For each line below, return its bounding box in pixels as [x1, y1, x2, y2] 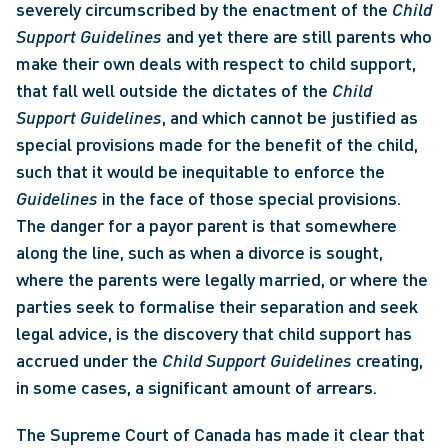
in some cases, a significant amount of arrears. [16, 376, 381, 398]
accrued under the [16, 349, 162, 371]
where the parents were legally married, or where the [16, 268, 428, 290]
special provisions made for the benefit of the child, [16, 133, 418, 155]
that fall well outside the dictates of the [16, 79, 332, 101]
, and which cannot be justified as [162, 106, 418, 128]
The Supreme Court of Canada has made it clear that [16, 423, 425, 445]
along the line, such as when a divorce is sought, [16, 241, 383, 263]
